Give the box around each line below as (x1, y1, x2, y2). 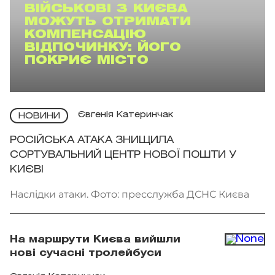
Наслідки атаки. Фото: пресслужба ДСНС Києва (10, 188, 249, 200)
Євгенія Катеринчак (78, 111, 173, 120)
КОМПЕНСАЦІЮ (25, 29, 146, 40)
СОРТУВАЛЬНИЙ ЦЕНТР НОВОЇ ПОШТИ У (10, 150, 236, 160)
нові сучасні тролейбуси (10, 248, 161, 258)
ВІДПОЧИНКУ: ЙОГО (25, 42, 181, 53)
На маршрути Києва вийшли (10, 234, 180, 244)
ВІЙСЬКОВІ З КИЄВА (25, 4, 187, 14)
